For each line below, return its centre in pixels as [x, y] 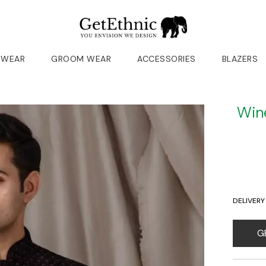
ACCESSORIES [167, 58]
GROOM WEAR [81, 58]
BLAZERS [240, 58]
